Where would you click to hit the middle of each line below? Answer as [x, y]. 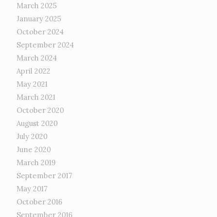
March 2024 [37, 58]
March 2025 [36, 6]
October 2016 [39, 202]
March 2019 [36, 163]
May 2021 [32, 84]
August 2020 [37, 124]
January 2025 [39, 19]
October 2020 [40, 110]
